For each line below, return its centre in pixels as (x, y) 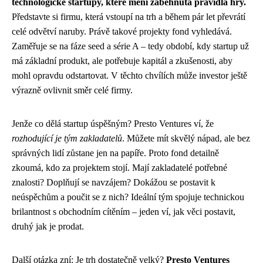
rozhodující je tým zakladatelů (67, 138)
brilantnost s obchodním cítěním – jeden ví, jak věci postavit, (124, 211)
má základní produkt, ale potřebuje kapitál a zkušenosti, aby (122, 60)
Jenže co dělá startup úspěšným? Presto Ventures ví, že (113, 123)
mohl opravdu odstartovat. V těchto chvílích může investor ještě (129, 75)
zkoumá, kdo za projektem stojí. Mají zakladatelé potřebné (119, 167)
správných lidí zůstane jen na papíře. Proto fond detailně (115, 153)
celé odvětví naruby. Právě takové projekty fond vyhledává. (122, 31)
